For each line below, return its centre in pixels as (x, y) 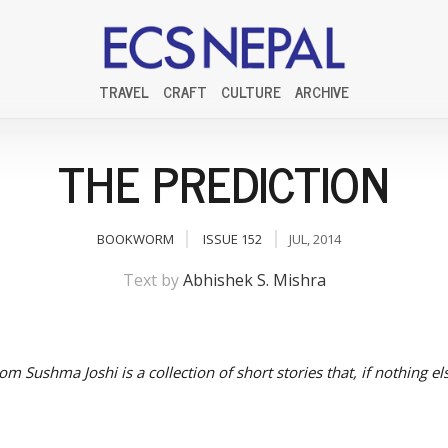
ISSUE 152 (232, 239)
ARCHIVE (322, 91)
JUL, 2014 (315, 239)
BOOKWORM (135, 239)
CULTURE (251, 91)
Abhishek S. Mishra (254, 280)
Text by (152, 280)
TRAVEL (124, 91)
